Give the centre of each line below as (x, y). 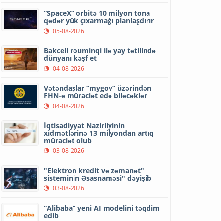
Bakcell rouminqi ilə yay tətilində (100, 50)
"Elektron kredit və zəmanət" (94, 171)
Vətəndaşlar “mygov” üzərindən (98, 88)
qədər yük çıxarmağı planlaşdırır (99, 20)
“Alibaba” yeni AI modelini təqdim (102, 208)
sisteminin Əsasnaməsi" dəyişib (98, 178)
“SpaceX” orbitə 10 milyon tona (97, 13)
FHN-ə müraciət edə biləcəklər (96, 95)
